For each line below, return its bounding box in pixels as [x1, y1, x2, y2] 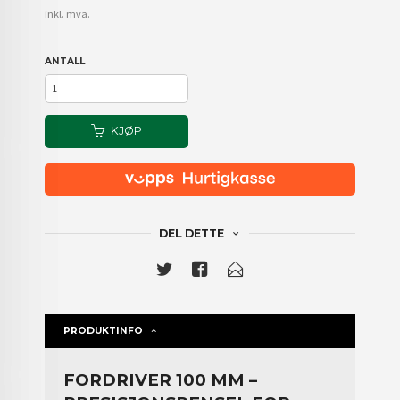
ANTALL [45, 55, 86, 68]
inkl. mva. [45, 7, 91, 21]
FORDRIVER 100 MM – [63, 370, 258, 391]
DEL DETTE [158, 226, 224, 240]
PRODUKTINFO [63, 324, 144, 337]
